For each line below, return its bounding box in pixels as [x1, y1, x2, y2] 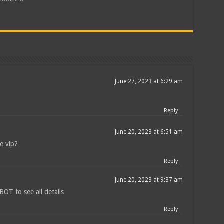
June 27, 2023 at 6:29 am [114, 78, 183, 85]
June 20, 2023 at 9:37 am [114, 176, 183, 183]
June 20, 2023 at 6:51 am [114, 128, 183, 135]
